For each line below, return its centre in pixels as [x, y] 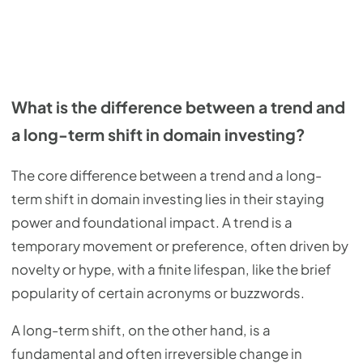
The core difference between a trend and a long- [167, 176]
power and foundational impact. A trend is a [152, 223]
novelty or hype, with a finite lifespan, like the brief [171, 270]
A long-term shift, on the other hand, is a [141, 330]
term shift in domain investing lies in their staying [168, 199]
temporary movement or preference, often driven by [180, 246]
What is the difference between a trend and [178, 107]
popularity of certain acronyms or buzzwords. [158, 293]
